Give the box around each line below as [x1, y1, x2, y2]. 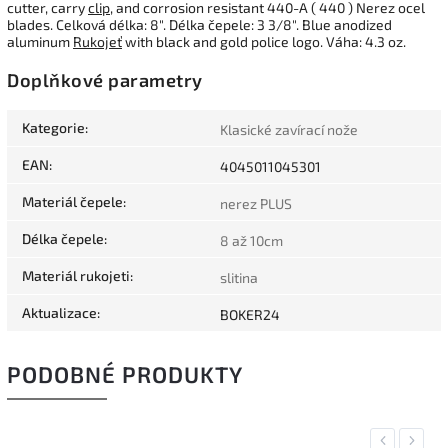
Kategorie [22, 118, 85, 136]
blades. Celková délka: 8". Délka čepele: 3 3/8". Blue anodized [7, 16, 392, 34]
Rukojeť [73, 33, 122, 51]
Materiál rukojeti [22, 266, 130, 284]
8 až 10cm [220, 231, 283, 249]
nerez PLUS [220, 194, 292, 212]
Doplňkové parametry [7, 68, 203, 91]
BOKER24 [220, 305, 280, 323]
